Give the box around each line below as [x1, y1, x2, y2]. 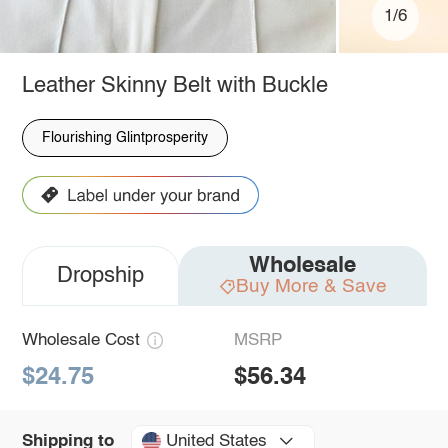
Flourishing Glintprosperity [41, 130, 208, 145]
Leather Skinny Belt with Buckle [21, 74, 328, 97]
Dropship [56, 265, 144, 288]
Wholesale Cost [21, 332, 140, 350]
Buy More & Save [235, 276, 387, 296]
